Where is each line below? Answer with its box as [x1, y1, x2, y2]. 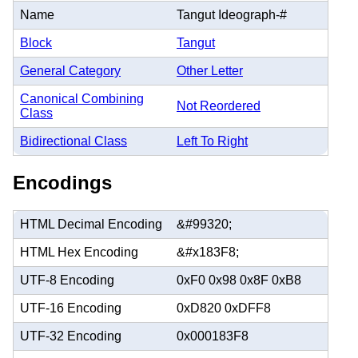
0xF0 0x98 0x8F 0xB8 [177, 272, 301, 287]
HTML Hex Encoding [20, 245, 138, 259]
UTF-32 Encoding [20, 328, 121, 343]
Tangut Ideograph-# [177, 7, 287, 22]
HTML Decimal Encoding [20, 217, 162, 231]
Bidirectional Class [20, 133, 127, 148]
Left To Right [177, 133, 248, 148]
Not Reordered [177, 98, 261, 113]
